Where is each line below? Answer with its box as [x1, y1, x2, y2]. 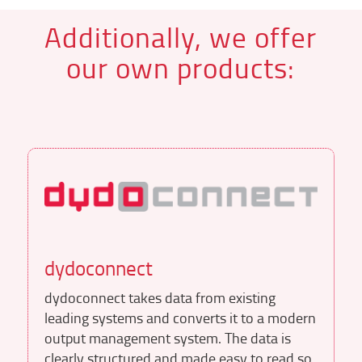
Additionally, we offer [44, 16, 318, 57]
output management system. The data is [44, 327, 291, 349]
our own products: [66, 47, 296, 87]
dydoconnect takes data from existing [44, 287, 276, 309]
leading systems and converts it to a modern [44, 307, 316, 329]
